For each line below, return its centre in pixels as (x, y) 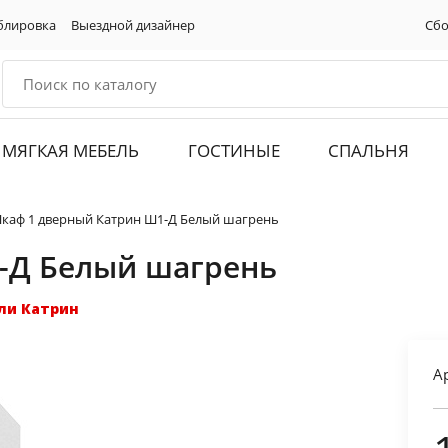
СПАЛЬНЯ (368, 151)
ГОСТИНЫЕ (233, 151)
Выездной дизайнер (133, 24)
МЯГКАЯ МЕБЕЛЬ (71, 151)
